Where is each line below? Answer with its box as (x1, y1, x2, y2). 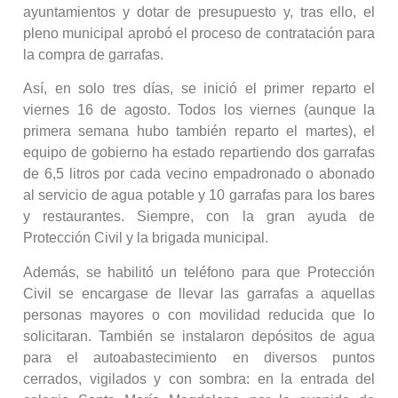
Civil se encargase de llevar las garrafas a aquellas (23, 285, 375, 301)
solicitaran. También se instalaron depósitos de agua (23, 328, 375, 344)
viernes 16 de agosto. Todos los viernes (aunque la (23, 102, 375, 118)
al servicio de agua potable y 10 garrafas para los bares (23, 187, 375, 203)
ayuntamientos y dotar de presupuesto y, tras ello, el (23, 4, 375, 20)
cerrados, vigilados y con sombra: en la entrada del (23, 370, 375, 386)
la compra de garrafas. (23, 46, 163, 62)
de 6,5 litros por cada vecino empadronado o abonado (23, 166, 375, 182)
